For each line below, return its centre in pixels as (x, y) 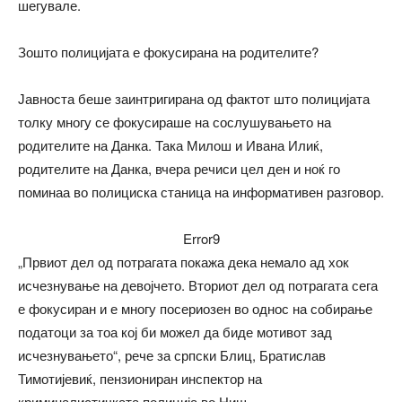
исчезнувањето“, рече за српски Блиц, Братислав (172, 354)
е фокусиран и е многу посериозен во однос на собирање (195, 308)
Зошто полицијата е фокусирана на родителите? (168, 51)
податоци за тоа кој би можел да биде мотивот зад (175, 331)
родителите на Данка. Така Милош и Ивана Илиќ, (170, 144)
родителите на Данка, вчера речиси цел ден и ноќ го (179, 168)
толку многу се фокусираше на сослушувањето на (175, 121)
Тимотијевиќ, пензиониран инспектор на (140, 378)
